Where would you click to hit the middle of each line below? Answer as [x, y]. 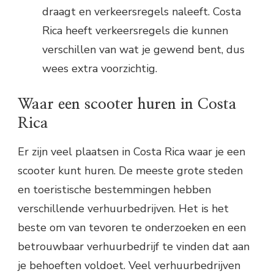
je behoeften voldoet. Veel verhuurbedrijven [129, 265]
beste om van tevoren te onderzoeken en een [132, 227]
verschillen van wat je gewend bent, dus [143, 49]
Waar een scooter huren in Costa [127, 104]
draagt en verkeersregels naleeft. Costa [142, 11]
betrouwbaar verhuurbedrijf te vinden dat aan [134, 246]
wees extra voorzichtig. [100, 68]
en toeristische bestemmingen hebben [114, 189]
